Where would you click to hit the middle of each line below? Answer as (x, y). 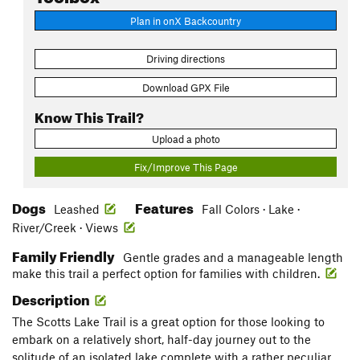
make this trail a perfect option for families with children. (168, 274)
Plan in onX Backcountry (186, 20)
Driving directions (186, 59)
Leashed (77, 209)
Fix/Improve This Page (186, 167)
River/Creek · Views (67, 228)
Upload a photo (186, 139)
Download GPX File (186, 87)
